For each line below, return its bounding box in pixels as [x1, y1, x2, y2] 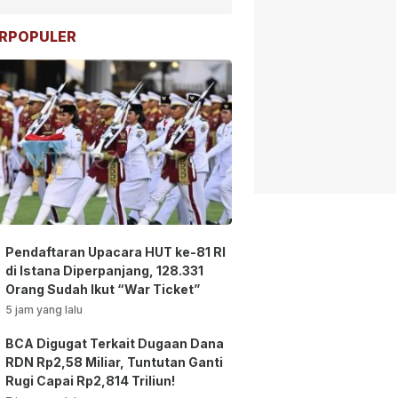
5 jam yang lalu [5, 303, 83, 317]
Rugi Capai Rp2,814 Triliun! [5, 373, 175, 389]
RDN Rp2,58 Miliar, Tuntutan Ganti [5, 354, 223, 370]
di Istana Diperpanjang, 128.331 [5, 263, 203, 279]
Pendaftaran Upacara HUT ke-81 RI [5, 244, 226, 260]
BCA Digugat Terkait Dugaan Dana [5, 336, 224, 352]
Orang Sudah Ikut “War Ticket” [5, 282, 200, 298]
